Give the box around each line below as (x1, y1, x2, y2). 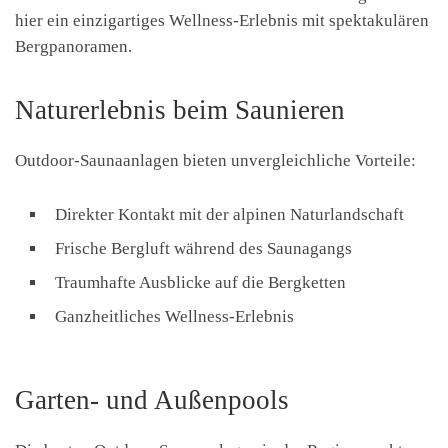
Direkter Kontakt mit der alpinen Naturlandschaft (55, 204, 404, 224)
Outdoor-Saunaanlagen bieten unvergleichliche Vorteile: (15, 150, 416, 170)
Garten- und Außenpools (15, 384, 289, 415)
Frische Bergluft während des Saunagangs (55, 238, 352, 258)
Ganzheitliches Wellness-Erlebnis (55, 306, 294, 326)
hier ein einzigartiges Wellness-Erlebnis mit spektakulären (15, 11, 429, 31)
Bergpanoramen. (15, 37, 132, 57)
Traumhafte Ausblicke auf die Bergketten (55, 272, 346, 292)
